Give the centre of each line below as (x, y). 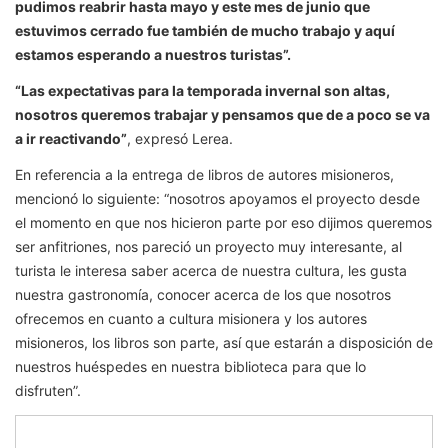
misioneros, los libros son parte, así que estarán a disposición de (224, 343)
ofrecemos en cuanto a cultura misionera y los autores (191, 319)
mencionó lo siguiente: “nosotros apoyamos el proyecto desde (217, 199)
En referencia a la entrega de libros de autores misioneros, (204, 175)
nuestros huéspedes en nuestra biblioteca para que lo (190, 367)
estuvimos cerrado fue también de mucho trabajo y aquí (205, 31)
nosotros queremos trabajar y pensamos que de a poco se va (222, 115)
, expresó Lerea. (180, 139)
